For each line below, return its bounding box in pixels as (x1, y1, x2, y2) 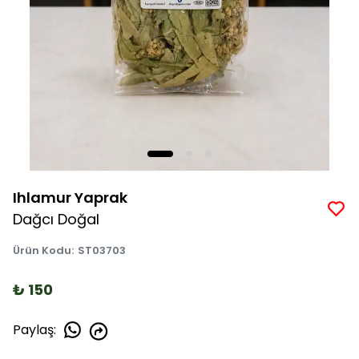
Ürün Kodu (13, 243, 71, 258)
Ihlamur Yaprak (13, 188, 127, 208)
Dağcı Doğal (13, 209, 99, 229)
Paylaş (13, 320, 54, 339)
